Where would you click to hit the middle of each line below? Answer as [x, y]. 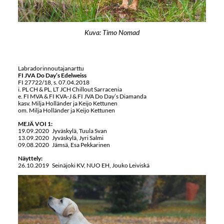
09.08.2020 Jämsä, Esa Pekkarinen [64, 144]
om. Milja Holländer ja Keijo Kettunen [66, 110]
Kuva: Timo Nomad [112, 32]
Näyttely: [30, 158]
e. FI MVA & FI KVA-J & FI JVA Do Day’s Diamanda [82, 96]
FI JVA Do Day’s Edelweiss [52, 75]
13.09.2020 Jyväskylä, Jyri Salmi [60, 137]
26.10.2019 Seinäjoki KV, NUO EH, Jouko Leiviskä [83, 165]
